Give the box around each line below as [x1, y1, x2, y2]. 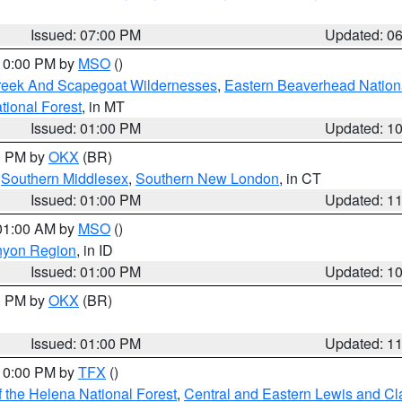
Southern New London [135, 168, 279, 188]
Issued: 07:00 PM [31, 24, 142, 45]
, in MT [82, 96, 125, 117]
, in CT [279, 168, 321, 188]
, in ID [76, 240, 113, 260]
